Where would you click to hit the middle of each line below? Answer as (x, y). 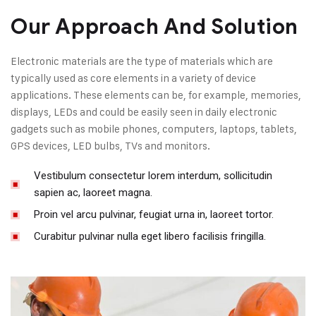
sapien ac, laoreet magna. (93, 192)
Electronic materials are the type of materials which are (142, 61)
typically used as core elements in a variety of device (133, 78)
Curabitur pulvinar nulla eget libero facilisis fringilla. (150, 236)
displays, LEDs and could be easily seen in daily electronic (144, 111)
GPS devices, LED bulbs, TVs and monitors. (110, 145)
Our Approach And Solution (154, 26)
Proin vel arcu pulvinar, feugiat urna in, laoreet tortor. (154, 214)
